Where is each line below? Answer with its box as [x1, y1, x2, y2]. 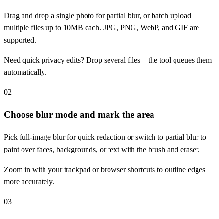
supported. [4, 36, 36, 44]
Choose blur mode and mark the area [4, 109, 154, 120]
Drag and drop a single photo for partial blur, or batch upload [4, 11, 191, 20]
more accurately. [4, 177, 54, 186]
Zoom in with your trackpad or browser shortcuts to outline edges [4, 165, 205, 174]
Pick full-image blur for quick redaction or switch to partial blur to [4, 132, 206, 141]
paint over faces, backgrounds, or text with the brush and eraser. [4, 145, 200, 153]
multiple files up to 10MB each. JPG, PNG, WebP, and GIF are [4, 23, 199, 32]
